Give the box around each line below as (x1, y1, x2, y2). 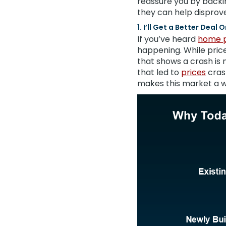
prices (181, 67, 206, 78)
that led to (137, 67, 181, 78)
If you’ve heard (137, 33, 198, 45)
